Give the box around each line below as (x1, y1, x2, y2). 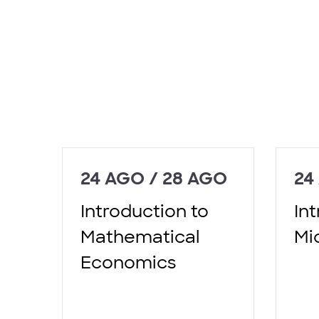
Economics (80, 251, 177, 273)
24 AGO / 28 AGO (80, 167, 227, 189)
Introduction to (80, 199, 209, 222)
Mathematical (80, 225, 199, 248)
